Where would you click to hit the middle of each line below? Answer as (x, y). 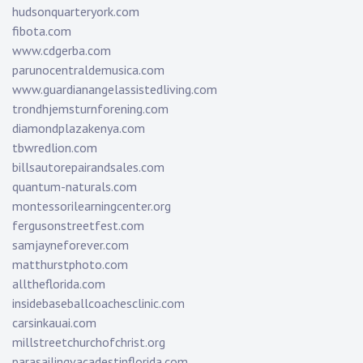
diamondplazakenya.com (79, 128)
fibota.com (42, 31)
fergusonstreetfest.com (78, 226)
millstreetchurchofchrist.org (89, 342)
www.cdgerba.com (62, 51)
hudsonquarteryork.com (76, 12)
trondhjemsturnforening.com (90, 109)
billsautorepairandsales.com (88, 167)
